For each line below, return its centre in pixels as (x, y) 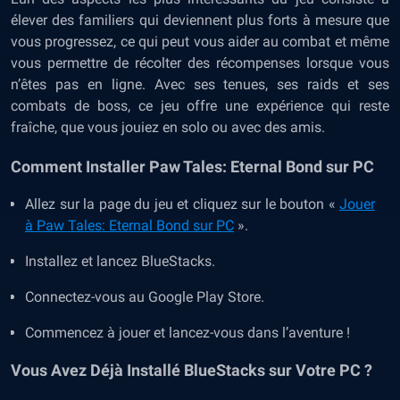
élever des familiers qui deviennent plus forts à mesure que (200, 20)
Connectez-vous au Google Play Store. (145, 297)
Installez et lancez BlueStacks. (120, 261)
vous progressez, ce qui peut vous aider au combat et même (200, 42)
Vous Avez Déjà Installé (96, 370)
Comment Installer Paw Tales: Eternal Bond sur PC (192, 167)
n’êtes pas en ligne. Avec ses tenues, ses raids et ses (200, 84)
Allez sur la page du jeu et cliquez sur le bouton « (182, 204)
